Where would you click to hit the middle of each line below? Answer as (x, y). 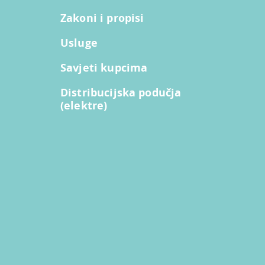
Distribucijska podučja (121, 93)
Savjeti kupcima (104, 68)
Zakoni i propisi (102, 18)
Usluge (79, 43)
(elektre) (84, 106)
